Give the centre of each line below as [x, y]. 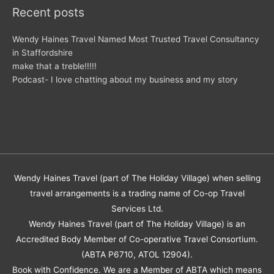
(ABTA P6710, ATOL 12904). [137, 254]
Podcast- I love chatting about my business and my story [125, 80]
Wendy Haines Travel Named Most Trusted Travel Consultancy [136, 39]
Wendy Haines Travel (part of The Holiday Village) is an [137, 224]
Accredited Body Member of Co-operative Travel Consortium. [137, 239]
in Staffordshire [43, 53]
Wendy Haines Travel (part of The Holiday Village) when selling [137, 178]
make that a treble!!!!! [54, 66]
